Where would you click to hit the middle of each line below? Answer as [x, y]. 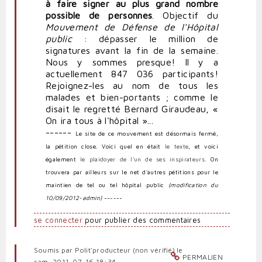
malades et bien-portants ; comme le [132, 97]
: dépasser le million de [145, 39]
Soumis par [54, 250]
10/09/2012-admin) [74, 198]
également [63, 159]
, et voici [203, 146]
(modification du [193, 185]
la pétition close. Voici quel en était [105, 146]
